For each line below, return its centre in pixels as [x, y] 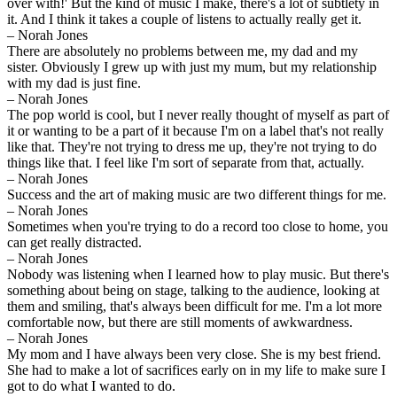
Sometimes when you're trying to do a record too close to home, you [198, 226]
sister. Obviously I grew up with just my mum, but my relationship [192, 66]
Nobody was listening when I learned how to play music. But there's [198, 274]
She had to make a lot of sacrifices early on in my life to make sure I [196, 370]
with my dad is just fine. [74, 82]
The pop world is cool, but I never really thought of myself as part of [198, 114]
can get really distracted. [74, 242]
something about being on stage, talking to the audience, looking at [193, 290]
